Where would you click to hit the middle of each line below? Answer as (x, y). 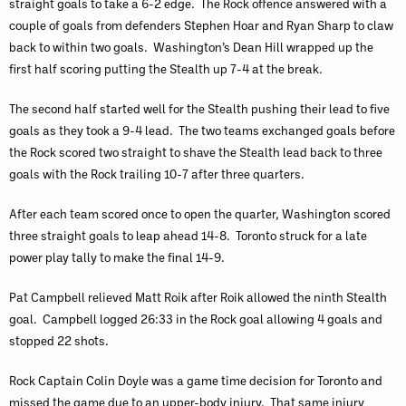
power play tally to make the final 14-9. (117, 257)
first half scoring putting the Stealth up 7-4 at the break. (166, 68)
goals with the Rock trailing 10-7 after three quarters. (157, 174)
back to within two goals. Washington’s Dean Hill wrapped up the (191, 47)
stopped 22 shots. (62, 340)
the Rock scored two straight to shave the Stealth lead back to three (196, 152)
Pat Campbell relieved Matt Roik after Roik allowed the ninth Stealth (198, 297)
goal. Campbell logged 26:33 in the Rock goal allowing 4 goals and (196, 319)
